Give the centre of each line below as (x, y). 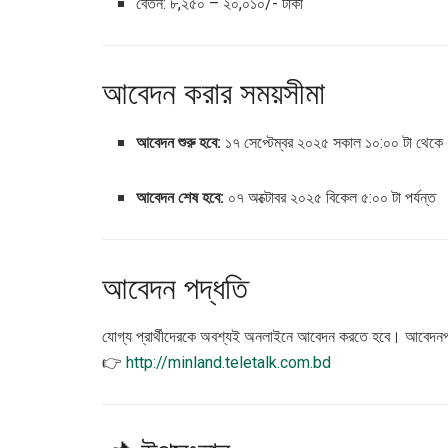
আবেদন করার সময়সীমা (213, 92)
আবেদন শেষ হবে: (180, 198)
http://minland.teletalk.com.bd (228, 362)
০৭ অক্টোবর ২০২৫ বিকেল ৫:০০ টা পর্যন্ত (330, 198)
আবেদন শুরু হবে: (179, 143)
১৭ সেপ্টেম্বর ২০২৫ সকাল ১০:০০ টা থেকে (332, 143)
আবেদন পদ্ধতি (175, 286)
